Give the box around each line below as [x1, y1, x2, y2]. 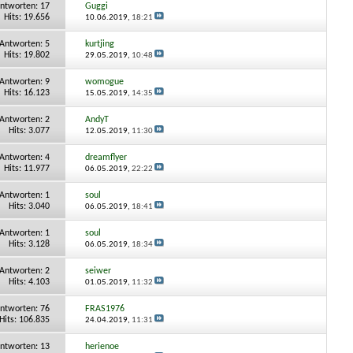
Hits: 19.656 [3, 12, 50, 22]
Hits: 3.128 [8, 239, 50, 249]
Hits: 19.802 [3, 50, 50, 60]
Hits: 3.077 [8, 125, 50, 136]
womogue [85, 76, 124, 87]
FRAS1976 [85, 303, 125, 314]
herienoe [85, 341, 120, 351]
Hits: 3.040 [8, 201, 50, 211]
